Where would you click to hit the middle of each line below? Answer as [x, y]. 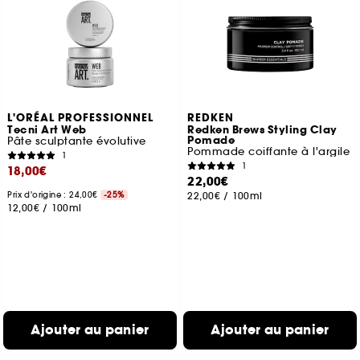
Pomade [211, 141]
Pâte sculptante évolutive [77, 141]
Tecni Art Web [47, 130]
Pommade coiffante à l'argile [269, 151]
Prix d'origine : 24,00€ [54, 195]
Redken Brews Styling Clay [262, 130]
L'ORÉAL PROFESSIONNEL [81, 118]
